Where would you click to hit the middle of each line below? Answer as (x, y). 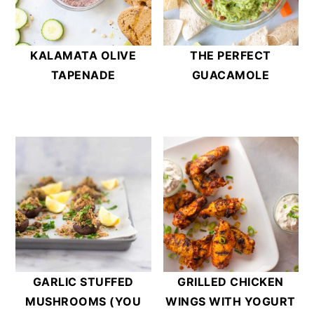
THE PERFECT (231, 56)
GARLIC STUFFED (83, 282)
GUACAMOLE (231, 75)
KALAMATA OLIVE (83, 56)
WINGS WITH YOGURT (231, 302)
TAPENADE (83, 75)
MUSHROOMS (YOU (83, 302)
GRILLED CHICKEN (231, 282)
